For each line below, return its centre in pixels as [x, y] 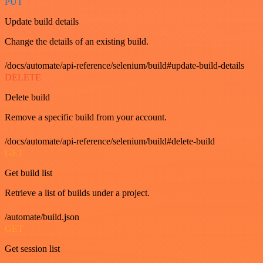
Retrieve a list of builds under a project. [77, 193]
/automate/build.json [42, 217]
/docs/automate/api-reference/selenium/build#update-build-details [124, 65]
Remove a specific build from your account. [86, 117]
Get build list [28, 173]
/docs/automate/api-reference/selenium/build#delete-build [110, 141]
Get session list [32, 249]
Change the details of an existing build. [77, 41]
